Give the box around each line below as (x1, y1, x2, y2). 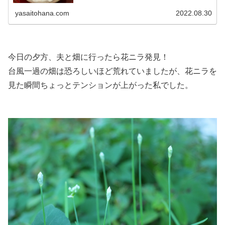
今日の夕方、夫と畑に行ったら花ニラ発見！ (8, 52, 169, 61)
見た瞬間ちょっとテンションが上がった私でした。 (8, 80, 193, 89)
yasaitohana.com (15, 9, 70, 18)
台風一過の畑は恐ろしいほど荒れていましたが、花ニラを (8, 66, 217, 75)
